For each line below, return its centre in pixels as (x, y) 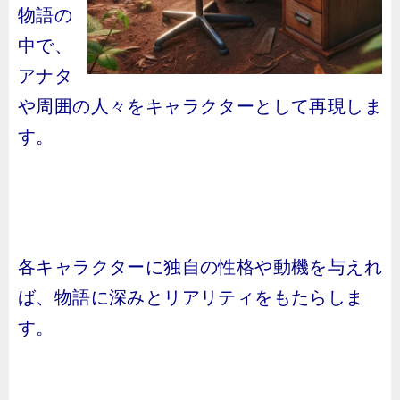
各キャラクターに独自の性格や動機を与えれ (200, 267)
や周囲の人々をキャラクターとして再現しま (200, 106)
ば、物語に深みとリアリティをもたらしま (191, 297)
